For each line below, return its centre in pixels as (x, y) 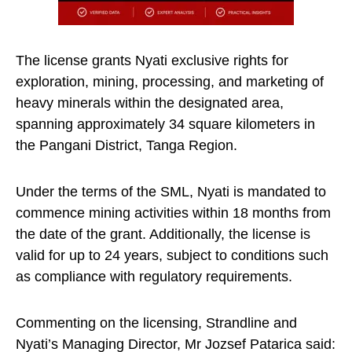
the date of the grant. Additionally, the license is (163, 235)
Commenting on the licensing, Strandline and (156, 323)
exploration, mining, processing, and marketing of (170, 82)
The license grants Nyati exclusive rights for (152, 61)
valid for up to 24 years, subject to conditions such (172, 256)
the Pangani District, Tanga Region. (126, 146)
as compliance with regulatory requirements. (154, 277)
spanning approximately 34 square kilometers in (165, 125)
